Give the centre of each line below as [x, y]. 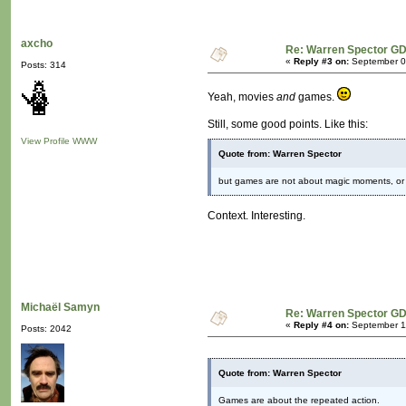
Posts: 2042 [46, 329]
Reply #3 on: [321, 62]
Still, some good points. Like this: [288, 125]
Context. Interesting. [256, 216]
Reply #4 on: [321, 325]
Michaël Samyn [60, 308]
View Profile [45, 141]
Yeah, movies [242, 97]
